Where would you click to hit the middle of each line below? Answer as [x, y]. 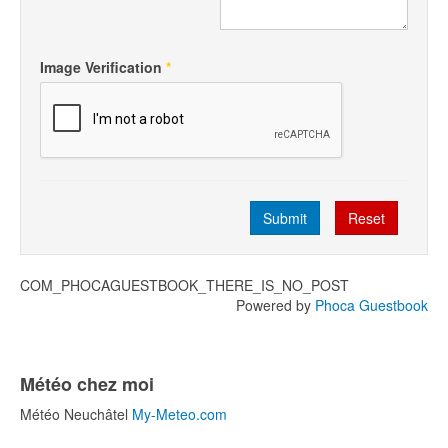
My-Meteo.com [179, 414]
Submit [285, 218]
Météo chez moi [87, 384]
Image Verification [101, 67]
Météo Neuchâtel [74, 414]
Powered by [275, 305]
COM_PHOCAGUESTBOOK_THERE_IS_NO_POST [184, 285]
